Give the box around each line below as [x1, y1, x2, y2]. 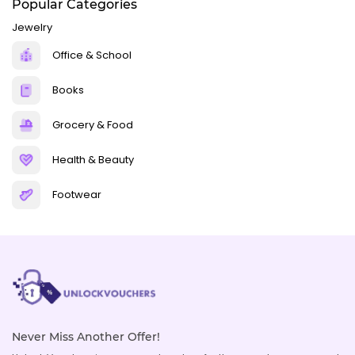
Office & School [52, 48, 132, 63]
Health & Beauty [52, 152, 134, 168]
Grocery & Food [52, 117, 133, 133]
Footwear [52, 187, 101, 203]
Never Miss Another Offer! [12, 329, 160, 344]
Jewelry [12, 19, 52, 35]
